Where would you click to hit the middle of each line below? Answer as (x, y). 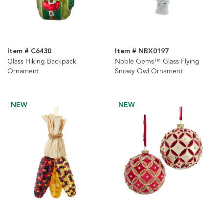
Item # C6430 (29, 52)
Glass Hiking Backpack (42, 62)
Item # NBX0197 (142, 52)
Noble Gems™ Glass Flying (157, 62)
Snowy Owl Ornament (149, 71)
